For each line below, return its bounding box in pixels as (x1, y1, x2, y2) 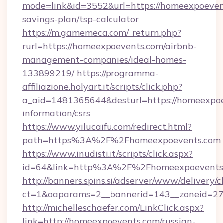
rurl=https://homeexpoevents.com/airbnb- (22, 40, 197, 52)
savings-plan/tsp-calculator (22, 13, 139, 25)
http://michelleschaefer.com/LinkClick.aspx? (22, 202, 204, 213)
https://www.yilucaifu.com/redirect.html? (22, 121, 192, 132)
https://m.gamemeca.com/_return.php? (22, 27, 181, 38)
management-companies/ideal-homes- (22, 54, 186, 65)
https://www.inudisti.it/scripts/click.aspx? (22, 148, 193, 159)
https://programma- (77, 67, 159, 79)
